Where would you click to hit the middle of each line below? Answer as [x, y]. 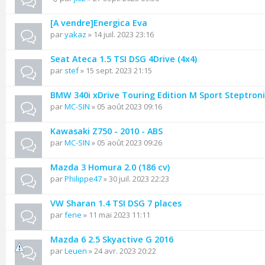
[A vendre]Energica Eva [99, 23]
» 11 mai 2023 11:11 [116, 215]
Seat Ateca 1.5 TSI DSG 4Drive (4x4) [124, 59]
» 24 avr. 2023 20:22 [122, 251]
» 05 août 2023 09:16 [126, 106]
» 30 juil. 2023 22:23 [135, 179]
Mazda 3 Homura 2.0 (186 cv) [110, 167]
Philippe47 [83, 179]
